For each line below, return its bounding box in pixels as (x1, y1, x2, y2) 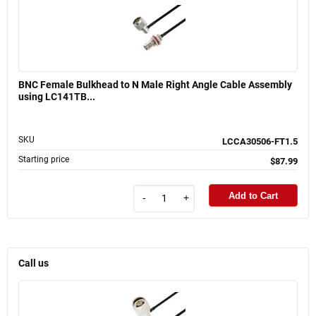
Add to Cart (229, 190, 278, 201)
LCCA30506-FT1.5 (222, 136, 298, 147)
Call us (18, 257, 49, 269)
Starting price (18, 154, 69, 165)
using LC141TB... (18, 91, 95, 103)
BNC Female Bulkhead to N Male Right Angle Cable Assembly (18, 79, 292, 91)
